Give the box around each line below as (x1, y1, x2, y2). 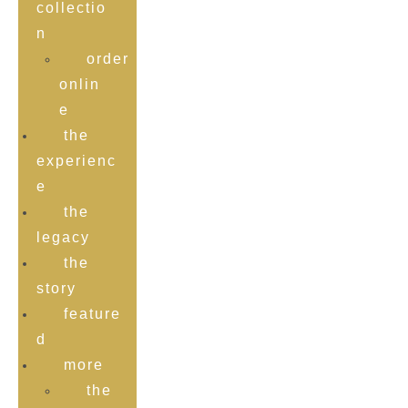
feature (64, 306, 121, 321)
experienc (36, 153, 117, 168)
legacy (36, 229, 90, 245)
